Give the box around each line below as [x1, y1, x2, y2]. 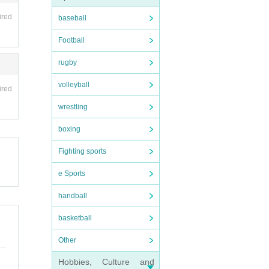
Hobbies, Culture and [58, 257, 154, 267]
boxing [58, 125, 80, 133]
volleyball [58, 80, 89, 89]
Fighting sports [58, 147, 106, 156]
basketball [58, 214, 92, 222]
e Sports [58, 169, 85, 178]
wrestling [58, 103, 88, 111]
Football [58, 36, 85, 44]
